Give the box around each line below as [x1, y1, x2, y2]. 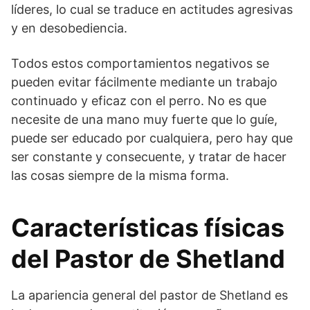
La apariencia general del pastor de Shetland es [11, 287, 288, 302]
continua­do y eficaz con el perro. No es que [11, 93, 266, 108]
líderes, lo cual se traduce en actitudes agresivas [11, 1, 293, 17]
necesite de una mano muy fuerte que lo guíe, [11, 111, 277, 127]
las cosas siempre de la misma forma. [11, 167, 229, 183]
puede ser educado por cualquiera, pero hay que [11, 130, 293, 145]
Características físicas [11, 212, 284, 243]
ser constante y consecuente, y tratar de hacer [11, 149, 286, 164]
